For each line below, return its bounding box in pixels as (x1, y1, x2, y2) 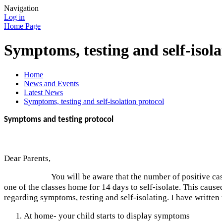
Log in (4, 13, 25, 21)
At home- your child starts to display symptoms (24, 211, 190, 221)
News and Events (24, 79, 79, 88)
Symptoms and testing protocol (4, 115, 113, 124)
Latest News (24, 88, 63, 97)
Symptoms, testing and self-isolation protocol (24, 97, 164, 106)
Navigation (4, 4, 39, 12)
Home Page (4, 22, 41, 30)
